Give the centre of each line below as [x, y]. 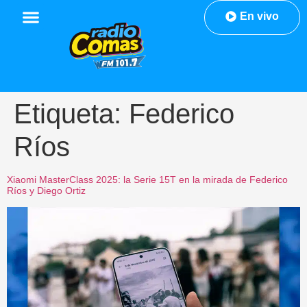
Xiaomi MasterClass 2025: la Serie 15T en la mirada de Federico [147, 180]
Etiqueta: [71, 114]
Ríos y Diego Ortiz [46, 191]
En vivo [259, 16]
